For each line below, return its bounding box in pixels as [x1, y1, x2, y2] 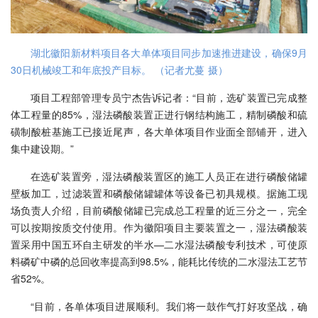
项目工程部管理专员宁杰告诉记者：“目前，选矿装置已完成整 [31, 90, 307, 105]
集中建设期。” [11, 141, 74, 156]
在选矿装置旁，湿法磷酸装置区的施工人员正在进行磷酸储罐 [31, 169, 307, 184]
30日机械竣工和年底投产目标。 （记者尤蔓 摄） [11, 62, 228, 77]
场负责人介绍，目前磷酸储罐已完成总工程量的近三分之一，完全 [11, 203, 307, 218]
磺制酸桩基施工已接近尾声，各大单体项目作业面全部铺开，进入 [11, 124, 307, 139]
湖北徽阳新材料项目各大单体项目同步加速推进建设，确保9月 [31, 45, 307, 60]
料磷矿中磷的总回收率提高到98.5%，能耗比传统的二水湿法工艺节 [11, 254, 307, 269]
